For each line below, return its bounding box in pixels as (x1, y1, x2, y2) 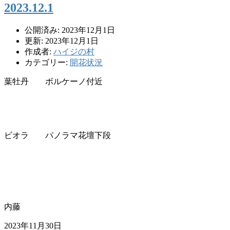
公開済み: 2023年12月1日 (25, 25, 115, 34)
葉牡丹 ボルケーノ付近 (4, 76, 103, 86)
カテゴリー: (25, 57, 70, 67)
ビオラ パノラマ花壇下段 (4, 130, 111, 140)
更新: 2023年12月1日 (25, 36, 99, 45)
